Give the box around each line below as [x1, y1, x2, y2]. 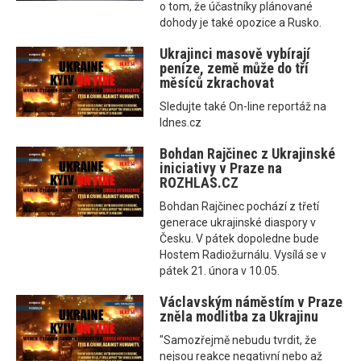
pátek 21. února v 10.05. [160, 264, 280, 278]
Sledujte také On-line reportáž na [160, 100, 327, 114]
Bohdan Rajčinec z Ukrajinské [160, 145, 336, 163]
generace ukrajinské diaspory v [160, 216, 317, 230]
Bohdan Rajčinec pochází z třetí [160, 200, 320, 214]
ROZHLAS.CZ [160, 174, 239, 192]
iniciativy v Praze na [160, 160, 283, 177]
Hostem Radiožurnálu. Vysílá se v [160, 248, 327, 262]
